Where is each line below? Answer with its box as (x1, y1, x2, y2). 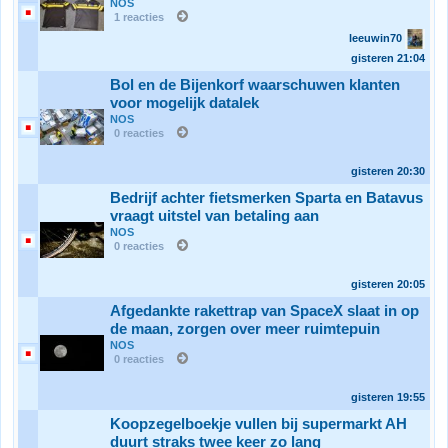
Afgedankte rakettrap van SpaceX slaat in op (110, 303, 419, 319)
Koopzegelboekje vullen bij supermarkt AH (110, 416, 407, 432)
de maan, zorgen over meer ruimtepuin (110, 321, 380, 337)
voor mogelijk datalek (110, 95, 259, 111)
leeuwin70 (349, 32, 405, 44)
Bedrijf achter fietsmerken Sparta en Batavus (110, 190, 423, 206)
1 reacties (114, 11, 164, 23)
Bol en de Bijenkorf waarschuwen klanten (110, 77, 400, 93)
